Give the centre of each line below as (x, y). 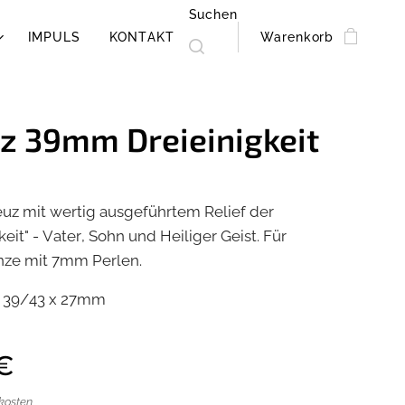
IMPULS (54, 37)
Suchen (213, 14)
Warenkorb (297, 37)
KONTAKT (141, 37)
